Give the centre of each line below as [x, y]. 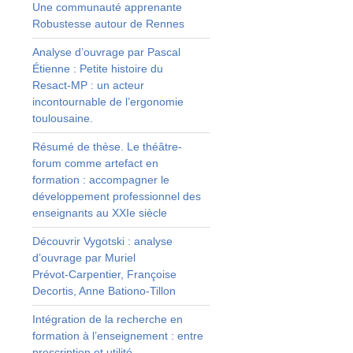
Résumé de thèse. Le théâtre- [107, 146]
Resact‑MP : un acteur [88, 85]
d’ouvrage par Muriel [84, 257]
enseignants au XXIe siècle [99, 212]
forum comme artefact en [95, 163]
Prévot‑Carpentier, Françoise [104, 274]
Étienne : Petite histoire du [97, 68]
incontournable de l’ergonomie [108, 101]
